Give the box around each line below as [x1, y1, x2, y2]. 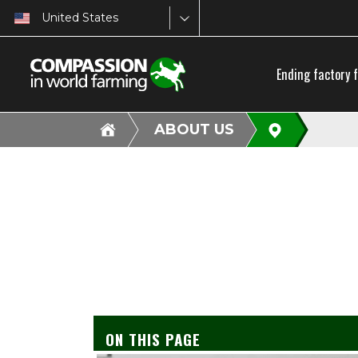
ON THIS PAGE [105, 328, 201, 350]
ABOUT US [153, 121, 234, 138]
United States [41, 10, 118, 25]
